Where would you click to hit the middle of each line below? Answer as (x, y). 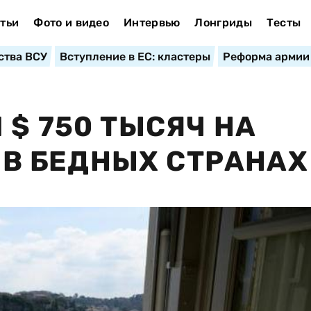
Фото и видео (72, 23)
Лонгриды (223, 23)
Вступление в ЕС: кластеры (135, 57)
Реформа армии (266, 57)
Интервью (152, 23)
